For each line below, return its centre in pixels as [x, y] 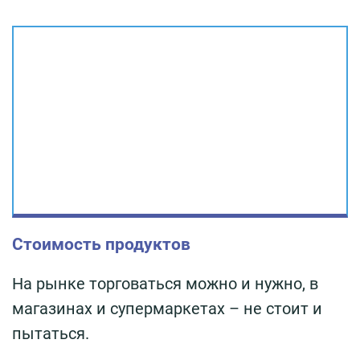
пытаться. [51, 333]
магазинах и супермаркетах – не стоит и [167, 308]
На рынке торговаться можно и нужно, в [165, 283]
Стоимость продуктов [101, 244]
